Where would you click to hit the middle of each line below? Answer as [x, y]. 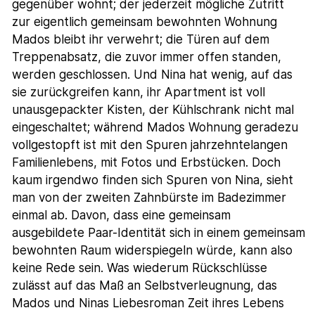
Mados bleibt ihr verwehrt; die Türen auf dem [141, 40]
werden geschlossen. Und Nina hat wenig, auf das [153, 75]
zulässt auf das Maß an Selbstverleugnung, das [145, 286]
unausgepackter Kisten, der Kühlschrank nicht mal [153, 110]
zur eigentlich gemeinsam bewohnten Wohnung [145, 22]
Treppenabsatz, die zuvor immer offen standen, [147, 57]
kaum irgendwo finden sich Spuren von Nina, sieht [153, 180]
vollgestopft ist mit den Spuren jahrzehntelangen [150, 145]
